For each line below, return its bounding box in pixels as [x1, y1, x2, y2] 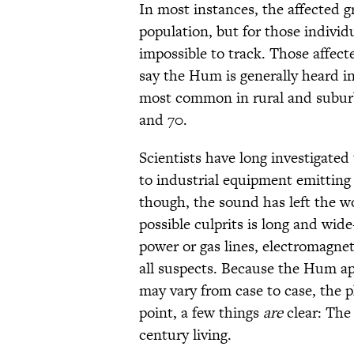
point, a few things [139, 302, 263, 324]
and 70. [139, 109, 187, 131]
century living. [139, 324, 232, 346]
